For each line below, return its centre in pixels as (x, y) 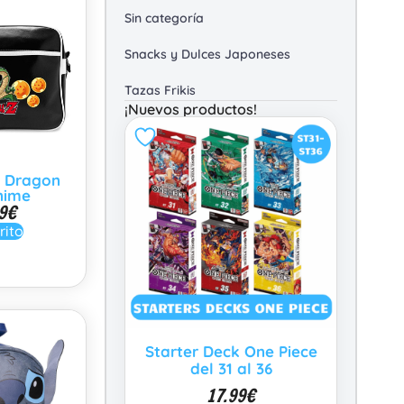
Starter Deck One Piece (231, 351)
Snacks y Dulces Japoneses (207, 54)
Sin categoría (164, 18)
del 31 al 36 (231, 368)
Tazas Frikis (160, 90)
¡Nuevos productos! (191, 109)
